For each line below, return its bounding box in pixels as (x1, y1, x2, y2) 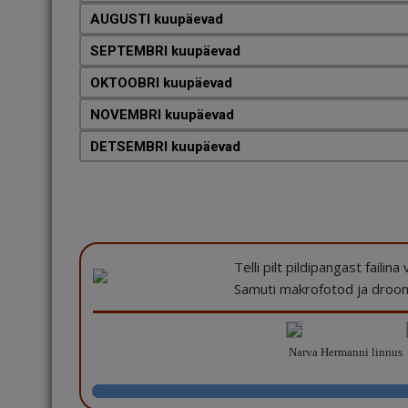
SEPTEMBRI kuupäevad (90, 43, 240, 59)
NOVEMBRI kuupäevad (90, 107, 234, 123)
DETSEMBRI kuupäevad (90, 138, 240, 155)
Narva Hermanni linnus (286, 345, 403, 359)
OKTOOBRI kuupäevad (90, 75, 232, 91)
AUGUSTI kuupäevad (90, 11, 223, 27)
